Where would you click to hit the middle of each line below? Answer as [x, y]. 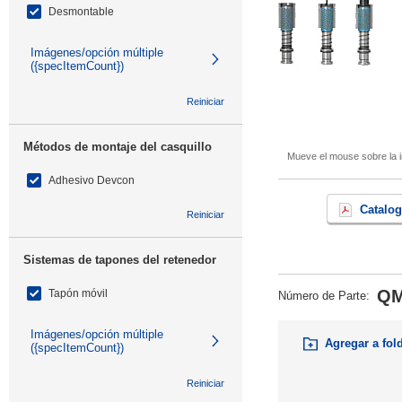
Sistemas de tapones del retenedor [120, 260]
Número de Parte [322, 296]
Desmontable [81, 12]
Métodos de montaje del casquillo [118, 147]
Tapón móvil [78, 293]
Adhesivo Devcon [92, 180]
